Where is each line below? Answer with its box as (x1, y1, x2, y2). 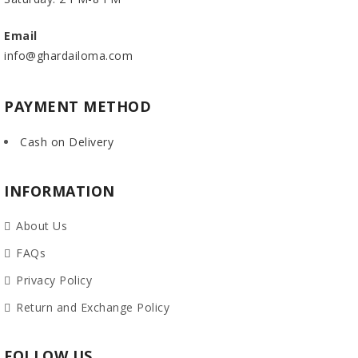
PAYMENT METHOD (4, 97, 151, 117)
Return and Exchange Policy (16, 300, 169, 316)
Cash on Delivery (20, 134, 113, 150)
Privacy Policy (16, 272, 92, 288)
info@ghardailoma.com (4, 48, 133, 64)
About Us (16, 218, 67, 234)
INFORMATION (4, 181, 115, 201)
